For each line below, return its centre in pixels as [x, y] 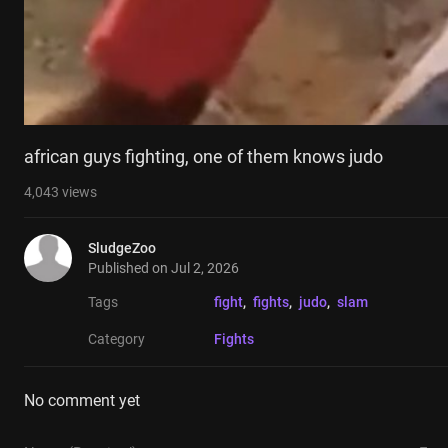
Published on [129, 268]
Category [116, 339]
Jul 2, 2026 [205, 268]
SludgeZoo [122, 248]
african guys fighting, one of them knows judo [203, 157]
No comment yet [82, 401]
